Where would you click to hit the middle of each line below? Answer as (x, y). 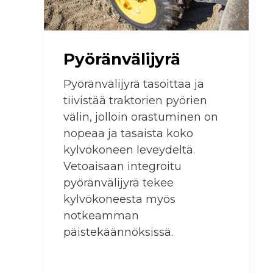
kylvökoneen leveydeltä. (129, 150)
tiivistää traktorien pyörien (135, 101)
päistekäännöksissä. (118, 232)
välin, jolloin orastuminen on (141, 117)
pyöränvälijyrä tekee (119, 183)
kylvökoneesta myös (119, 200)
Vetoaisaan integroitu (122, 167)
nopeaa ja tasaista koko (128, 134)
